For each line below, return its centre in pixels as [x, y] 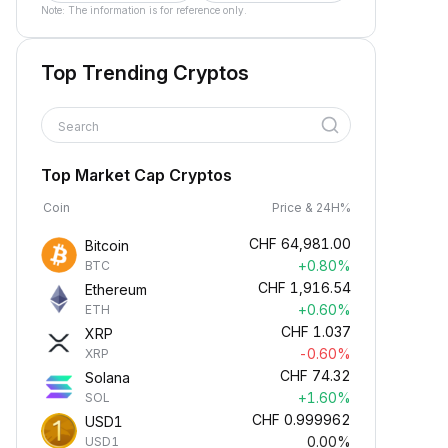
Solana [107, 377]
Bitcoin [107, 245]
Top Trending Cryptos [145, 73]
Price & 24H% [311, 207]
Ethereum [116, 289]
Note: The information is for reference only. [144, 10]
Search [80, 126]
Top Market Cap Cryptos [136, 175]
